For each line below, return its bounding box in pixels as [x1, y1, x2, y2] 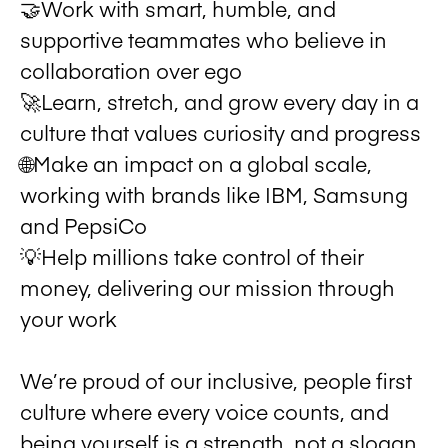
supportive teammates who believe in [20, 24, 387, 54]
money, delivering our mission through [20, 272, 395, 302]
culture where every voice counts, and [20, 396, 389, 426]
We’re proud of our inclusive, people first [20, 365, 412, 395]
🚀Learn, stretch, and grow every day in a [20, 86, 419, 116]
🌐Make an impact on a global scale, [20, 148, 372, 178]
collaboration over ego [20, 55, 247, 85]
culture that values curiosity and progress [20, 117, 421, 147]
